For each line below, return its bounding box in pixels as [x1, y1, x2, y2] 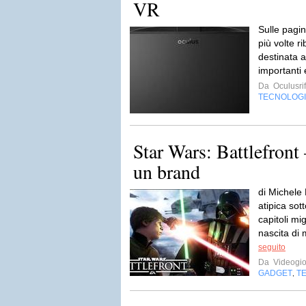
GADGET [258, 268, 292, 278]
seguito [258, 242, 286, 252]
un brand [133, 158, 200, 184]
